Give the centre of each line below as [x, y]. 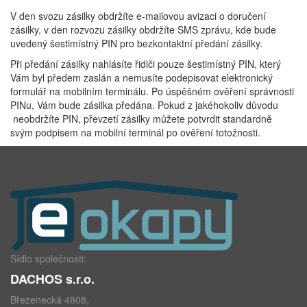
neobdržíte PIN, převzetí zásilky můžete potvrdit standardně [141, 119]
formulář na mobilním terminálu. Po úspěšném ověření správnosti [152, 91]
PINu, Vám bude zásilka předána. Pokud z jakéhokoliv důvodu [144, 105]
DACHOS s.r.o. [52, 279]
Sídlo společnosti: [48, 258]
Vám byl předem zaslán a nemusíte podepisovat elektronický [142, 77]
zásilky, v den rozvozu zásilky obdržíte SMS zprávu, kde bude [143, 29]
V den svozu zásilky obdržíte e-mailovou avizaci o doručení [138, 16]
